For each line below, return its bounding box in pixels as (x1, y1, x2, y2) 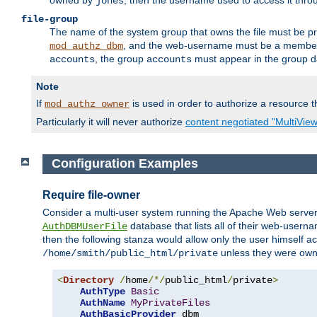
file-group (21, 13, 78, 25)
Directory (63, 275, 114, 287)
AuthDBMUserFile (42, 221, 127, 233)
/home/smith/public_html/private (42, 248, 218, 260)
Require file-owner (42, 188, 140, 201)
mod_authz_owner (45, 98, 129, 110)
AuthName (80, 297, 125, 309)
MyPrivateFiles (131, 297, 210, 309)
